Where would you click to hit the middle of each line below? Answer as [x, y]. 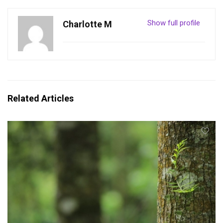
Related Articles [41, 99]
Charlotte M [87, 24]
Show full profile [174, 23]
